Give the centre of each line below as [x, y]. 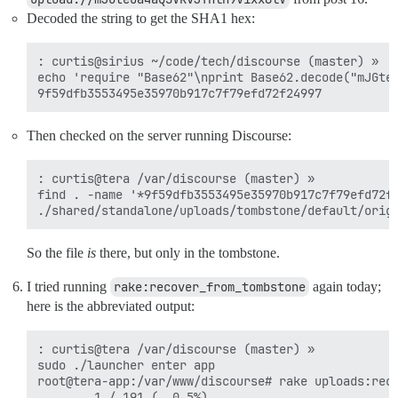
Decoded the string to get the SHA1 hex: [141, 19]
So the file [57, 253]
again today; [345, 287]
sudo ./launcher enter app [126, 366]
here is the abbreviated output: [111, 306]
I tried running [68, 287]
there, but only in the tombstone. [188, 253]
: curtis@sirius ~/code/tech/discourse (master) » [208, 62]
